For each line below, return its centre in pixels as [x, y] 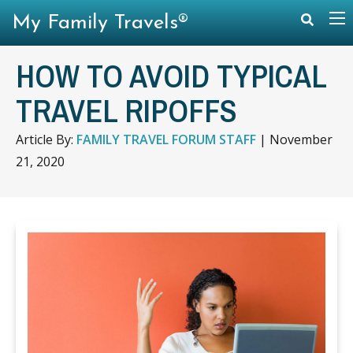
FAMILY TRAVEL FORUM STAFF [166, 139]
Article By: [46, 139]
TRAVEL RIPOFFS [126, 111]
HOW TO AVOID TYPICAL [171, 76]
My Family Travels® [100, 23]
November [301, 139]
